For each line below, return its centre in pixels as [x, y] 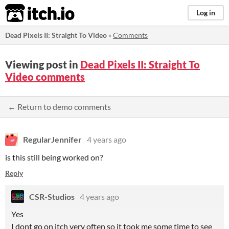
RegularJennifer [52, 139]
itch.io [27, 13]
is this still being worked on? [54, 157]
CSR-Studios [52, 197]
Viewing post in [43, 64]
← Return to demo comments [59, 107]
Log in [206, 13]
